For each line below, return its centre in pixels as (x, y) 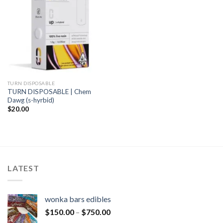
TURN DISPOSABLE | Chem (49, 91)
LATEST (23, 168)
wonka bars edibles (78, 199)
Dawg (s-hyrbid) (31, 100)
